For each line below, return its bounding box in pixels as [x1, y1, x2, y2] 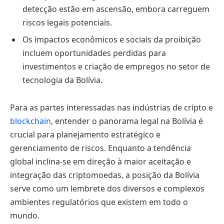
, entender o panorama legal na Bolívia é [51, 115, 203, 127]
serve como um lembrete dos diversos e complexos [10, 183, 204, 194]
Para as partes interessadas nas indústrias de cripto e [10, 102, 213, 113]
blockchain [10, 115, 51, 127]
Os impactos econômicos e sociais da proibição [22, 33, 201, 45]
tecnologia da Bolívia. [22, 74, 102, 85]
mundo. [10, 210, 39, 221]
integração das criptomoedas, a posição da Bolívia [10, 169, 199, 181]
